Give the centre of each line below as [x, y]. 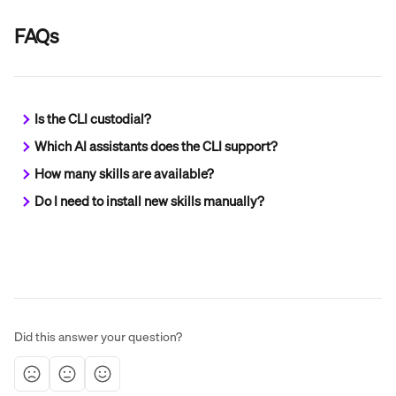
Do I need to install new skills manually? [149, 201]
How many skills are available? [124, 173]
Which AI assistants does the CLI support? [156, 146]
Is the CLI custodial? [93, 118]
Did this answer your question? [98, 336]
